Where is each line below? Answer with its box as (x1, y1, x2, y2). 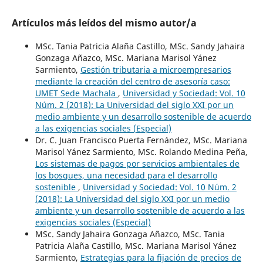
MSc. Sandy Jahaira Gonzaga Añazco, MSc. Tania (35, 228, 225, 240)
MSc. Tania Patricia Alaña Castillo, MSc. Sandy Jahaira (35, 40, 245, 52)
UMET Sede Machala (35, 87, 118, 99)
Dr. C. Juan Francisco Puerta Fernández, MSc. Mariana (35, 134, 247, 146)
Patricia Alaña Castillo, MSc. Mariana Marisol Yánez (35, 240, 237, 251)
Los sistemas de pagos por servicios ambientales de (35, 157, 240, 169)
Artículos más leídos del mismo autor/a (11, 16, 197, 29)
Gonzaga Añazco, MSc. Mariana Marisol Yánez (35, 52, 217, 63)
